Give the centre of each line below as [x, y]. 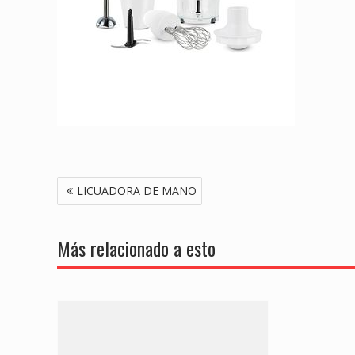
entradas [86, 227]
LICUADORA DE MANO [137, 190]
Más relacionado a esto [136, 248]
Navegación [95, 186]
